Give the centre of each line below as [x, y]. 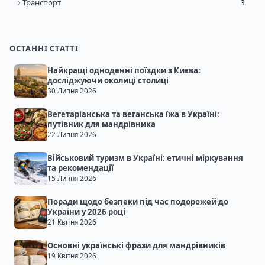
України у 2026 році [86, 212]
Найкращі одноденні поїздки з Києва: [124, 71]
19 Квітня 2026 [72, 256]
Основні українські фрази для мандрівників [136, 246]
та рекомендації [80, 168]
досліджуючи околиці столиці [108, 81]
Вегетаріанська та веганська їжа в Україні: [133, 114]
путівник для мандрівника [101, 125]
